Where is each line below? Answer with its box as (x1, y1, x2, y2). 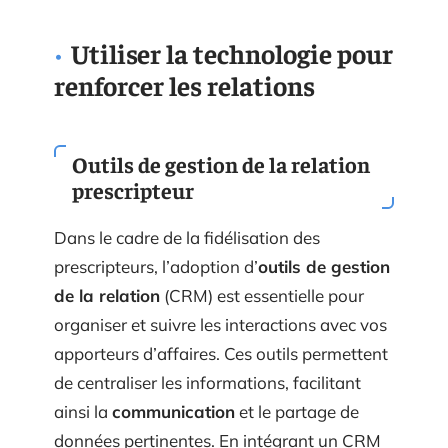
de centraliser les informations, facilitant (54, 386, 361, 407)
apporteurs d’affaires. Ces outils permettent (54, 357, 388, 378)
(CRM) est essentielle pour (160, 299, 364, 320)
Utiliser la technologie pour (71, 50, 393, 84)
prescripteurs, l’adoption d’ (54, 270, 258, 291)
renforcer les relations (54, 82, 315, 116)
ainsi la (54, 415, 112, 436)
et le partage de (235, 415, 359, 436)
